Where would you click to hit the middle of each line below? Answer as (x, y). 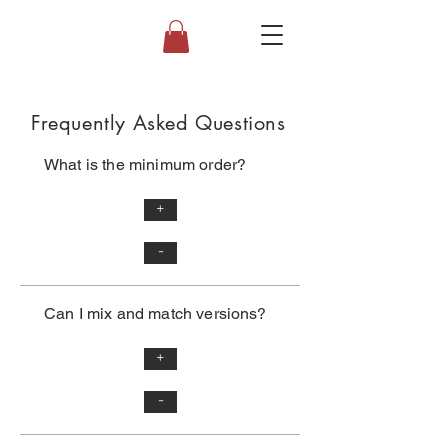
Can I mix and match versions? (155, 314)
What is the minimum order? (145, 165)
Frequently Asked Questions (158, 123)
